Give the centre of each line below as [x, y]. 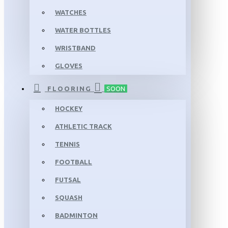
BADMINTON [76, 215]
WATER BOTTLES [83, 30]
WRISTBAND [75, 48]
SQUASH [69, 197]
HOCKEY [69, 108]
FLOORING [69, 89]
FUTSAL [68, 180]
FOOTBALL [74, 162]
